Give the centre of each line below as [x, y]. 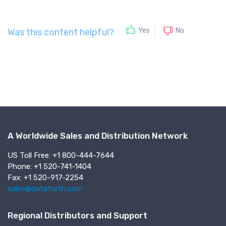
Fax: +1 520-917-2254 [45, 178]
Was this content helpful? [61, 32]
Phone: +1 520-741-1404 [49, 167]
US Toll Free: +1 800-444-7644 [61, 156]
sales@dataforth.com [45, 189]
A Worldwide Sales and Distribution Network [98, 136]
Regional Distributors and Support [77, 216]
